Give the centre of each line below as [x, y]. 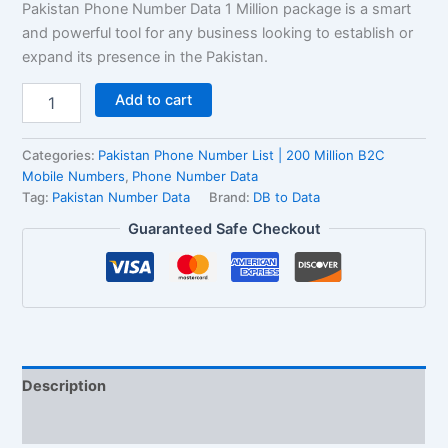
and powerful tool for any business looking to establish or [218, 32]
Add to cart [154, 100]
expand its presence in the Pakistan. [145, 56]
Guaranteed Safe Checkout [224, 228]
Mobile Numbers [74, 176]
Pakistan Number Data [121, 197]
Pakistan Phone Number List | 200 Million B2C [242, 155]
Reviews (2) [65, 424]
